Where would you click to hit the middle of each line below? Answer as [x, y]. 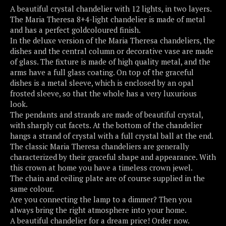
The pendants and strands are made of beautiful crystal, [106, 114]
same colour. [32, 188]
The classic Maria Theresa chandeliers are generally [100, 146]
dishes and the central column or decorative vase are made [112, 51]
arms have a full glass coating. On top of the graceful [102, 72]
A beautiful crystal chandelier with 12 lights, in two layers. [111, 8]
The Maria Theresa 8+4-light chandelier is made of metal [108, 19]
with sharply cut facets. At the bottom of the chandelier [106, 125]
